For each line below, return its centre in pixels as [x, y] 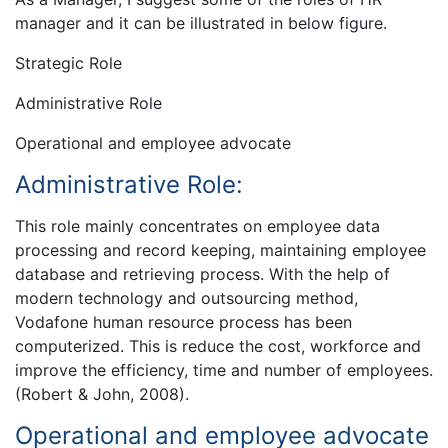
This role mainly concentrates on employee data [197, 225]
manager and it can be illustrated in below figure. [201, 23]
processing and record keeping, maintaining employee [220, 249]
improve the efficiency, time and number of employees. [224, 369]
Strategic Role [68, 63]
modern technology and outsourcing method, [186, 297]
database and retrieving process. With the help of [202, 273]
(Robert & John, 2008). [102, 393]
